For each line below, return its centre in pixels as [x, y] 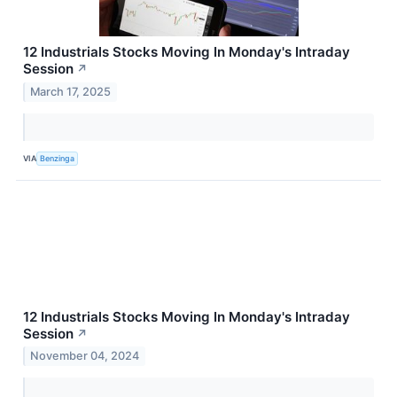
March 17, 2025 [71, 91]
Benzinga [58, 159]
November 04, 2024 [85, 356]
